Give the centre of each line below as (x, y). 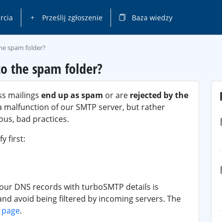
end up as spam (72, 95)
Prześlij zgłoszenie (71, 17)
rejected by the (159, 95)
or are (116, 95)
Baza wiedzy (151, 17)
